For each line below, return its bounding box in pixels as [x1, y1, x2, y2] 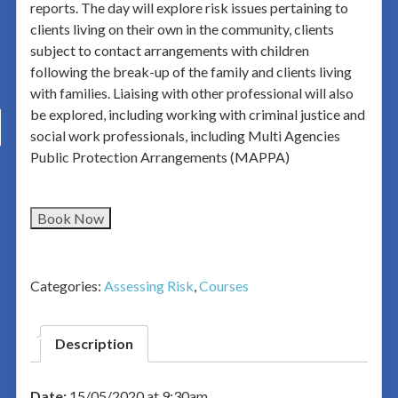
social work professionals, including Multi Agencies [29, 127, 340, 144]
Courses [198, 277, 249, 294]
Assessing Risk [103, 277, 194, 294]
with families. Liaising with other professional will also [29, 84, 354, 101]
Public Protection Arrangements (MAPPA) [29, 148, 290, 165]
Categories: [29, 277, 104, 294]
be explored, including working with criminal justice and [29, 106, 365, 123]
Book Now [36, 210, 104, 227]
